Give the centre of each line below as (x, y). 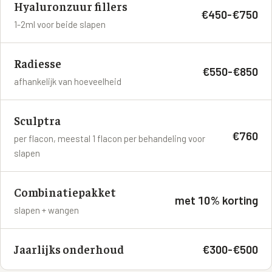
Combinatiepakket (65, 192)
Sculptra (37, 121)
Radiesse (38, 63)
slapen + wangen (46, 210)
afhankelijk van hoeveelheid (68, 82)
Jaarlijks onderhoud (69, 249)
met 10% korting (216, 200)
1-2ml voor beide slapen (60, 25)
